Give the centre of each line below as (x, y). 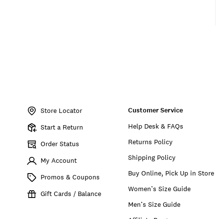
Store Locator (61, 110)
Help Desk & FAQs (156, 126)
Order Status (60, 143)
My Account (59, 160)
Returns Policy (151, 142)
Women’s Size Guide (160, 188)
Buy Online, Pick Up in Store (171, 173)
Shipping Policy (152, 157)
